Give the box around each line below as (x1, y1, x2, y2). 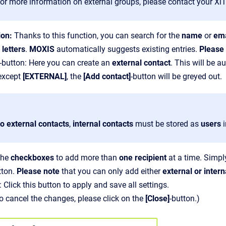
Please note (17, 166, 60, 176)
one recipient (117, 152, 166, 162)
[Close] (145, 193, 169, 203)
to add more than (56, 152, 117, 162)
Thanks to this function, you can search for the (12, 30, 182, 40)
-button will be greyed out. (131, 71, 222, 81)
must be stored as (133, 119, 201, 129)
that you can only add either (60, 166, 162, 176)
